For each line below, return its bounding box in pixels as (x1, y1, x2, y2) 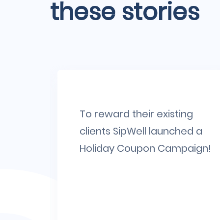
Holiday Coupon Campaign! (80, 141, 211, 155)
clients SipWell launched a (80, 124, 202, 138)
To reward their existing (80, 107, 193, 121)
